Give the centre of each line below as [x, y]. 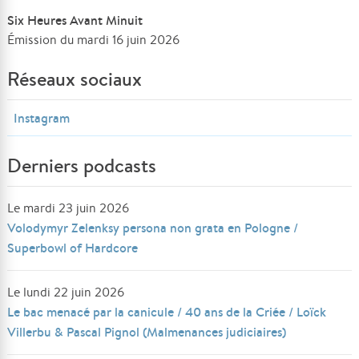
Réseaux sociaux [75, 79]
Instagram [42, 118]
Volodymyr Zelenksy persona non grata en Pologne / [153, 228]
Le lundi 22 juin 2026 [66, 292]
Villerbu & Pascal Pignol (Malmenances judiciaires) [147, 332]
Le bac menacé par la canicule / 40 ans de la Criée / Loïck [167, 312]
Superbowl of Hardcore [73, 248]
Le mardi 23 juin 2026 [69, 208]
